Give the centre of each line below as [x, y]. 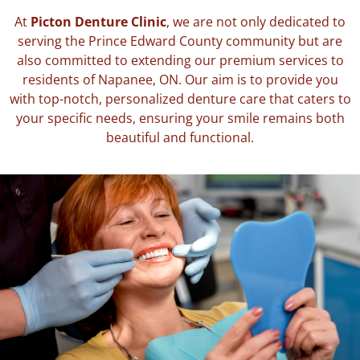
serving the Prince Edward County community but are [180, 41]
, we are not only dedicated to [256, 21]
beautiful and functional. [180, 137]
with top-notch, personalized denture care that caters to [180, 98]
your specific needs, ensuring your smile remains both [180, 118]
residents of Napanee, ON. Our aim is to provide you [180, 79]
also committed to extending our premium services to [180, 60]
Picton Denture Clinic [98, 21]
